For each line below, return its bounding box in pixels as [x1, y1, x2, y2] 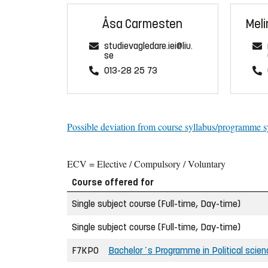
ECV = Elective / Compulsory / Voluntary [67, 157, 226, 170]
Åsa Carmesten [102, 16, 183, 32]
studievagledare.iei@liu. [104, 39, 193, 51]
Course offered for [72, 176, 154, 188]
